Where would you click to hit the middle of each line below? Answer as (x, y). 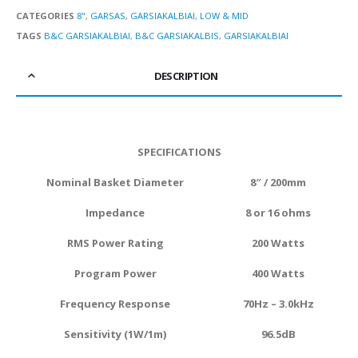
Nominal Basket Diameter (115, 183)
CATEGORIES (45, 15)
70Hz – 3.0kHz (278, 304)
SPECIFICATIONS (179, 152)
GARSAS (108, 15)
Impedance (115, 213)
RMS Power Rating (115, 243)
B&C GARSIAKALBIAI (87, 36)
